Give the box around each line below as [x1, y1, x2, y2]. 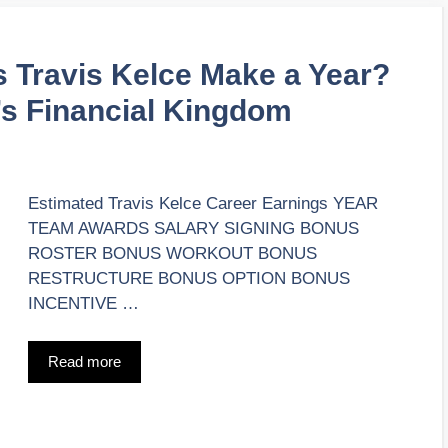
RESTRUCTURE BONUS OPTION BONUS [28, 268, 350, 288]
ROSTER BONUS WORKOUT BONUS [28, 243, 317, 263]
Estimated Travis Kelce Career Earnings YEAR [28, 193, 378, 213]
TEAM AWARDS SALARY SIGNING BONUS [28, 218, 359, 238]
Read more [48, 353, 121, 371]
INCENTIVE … [28, 293, 139, 313]
